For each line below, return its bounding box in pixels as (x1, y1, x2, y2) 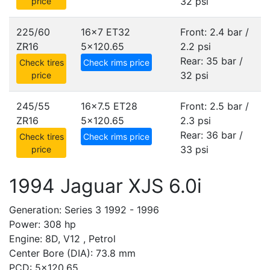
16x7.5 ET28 (81, 100, 137, 112)
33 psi (180, 143, 209, 155)
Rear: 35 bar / (180, 55, 243, 67)
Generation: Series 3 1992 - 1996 (9, 204, 159, 216)
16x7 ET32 (81, 26, 130, 38)
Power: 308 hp (9, 218, 76, 230)
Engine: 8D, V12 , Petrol (9, 233, 116, 245)
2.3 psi (180, 115, 211, 127)
